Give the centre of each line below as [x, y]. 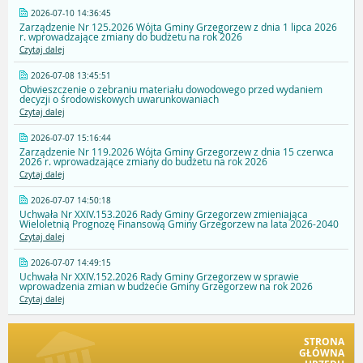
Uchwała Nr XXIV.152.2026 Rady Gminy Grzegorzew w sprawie [159, 277]
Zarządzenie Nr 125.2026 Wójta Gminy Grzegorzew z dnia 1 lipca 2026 [178, 27]
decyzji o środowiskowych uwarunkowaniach [119, 99]
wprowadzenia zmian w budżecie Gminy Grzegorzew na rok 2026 [166, 286]
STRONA [324, 342]
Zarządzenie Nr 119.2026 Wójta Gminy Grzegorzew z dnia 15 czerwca [177, 152]
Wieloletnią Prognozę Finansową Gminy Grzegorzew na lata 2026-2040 [179, 224]
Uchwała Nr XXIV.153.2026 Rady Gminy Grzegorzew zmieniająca [164, 214]
